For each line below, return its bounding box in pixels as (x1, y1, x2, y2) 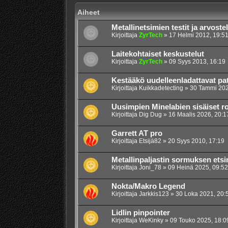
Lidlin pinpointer (111, 209, 170, 217)
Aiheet (77, 8, 100, 17)
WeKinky (138, 217, 163, 224)
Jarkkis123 (138, 190, 169, 198)
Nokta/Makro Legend (111, 182, 185, 191)
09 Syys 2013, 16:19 (168, 58, 225, 66)
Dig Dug (138, 111, 162, 119)
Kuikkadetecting (138, 84, 183, 92)
